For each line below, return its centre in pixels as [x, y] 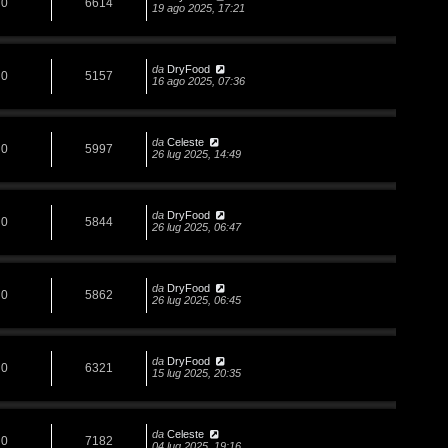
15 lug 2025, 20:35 [196, 373]
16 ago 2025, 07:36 [198, 81]
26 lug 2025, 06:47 [196, 227]
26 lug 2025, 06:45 [196, 300]
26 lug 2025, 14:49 [196, 154]
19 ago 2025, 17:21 [198, 8]
